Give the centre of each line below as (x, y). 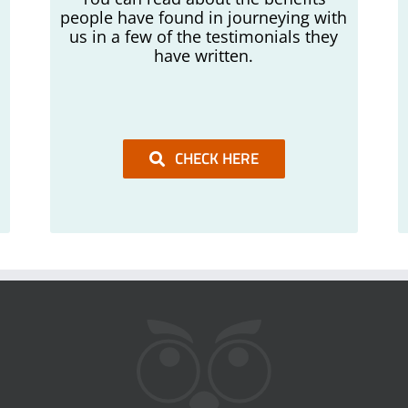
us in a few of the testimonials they (204, 36)
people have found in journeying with (204, 17)
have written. (204, 56)
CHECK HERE (217, 158)
